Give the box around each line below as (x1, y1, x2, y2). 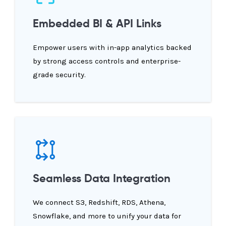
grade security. (33, 70, 86, 80)
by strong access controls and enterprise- (33, 56, 181, 66)
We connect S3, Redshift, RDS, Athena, (33, 198, 165, 207)
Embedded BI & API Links (33, 19, 161, 30)
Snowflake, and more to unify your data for (33, 211, 181, 221)
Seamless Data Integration (33, 174, 171, 185)
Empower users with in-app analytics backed (33, 43, 192, 52)
